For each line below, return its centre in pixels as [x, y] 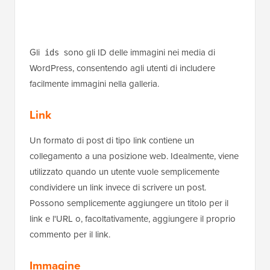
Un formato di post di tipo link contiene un [112, 140]
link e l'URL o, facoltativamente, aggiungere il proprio [133, 218]
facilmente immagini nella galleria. [94, 83]
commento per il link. [70, 234]
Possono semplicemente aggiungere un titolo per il [129, 202]
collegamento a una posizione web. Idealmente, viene [134, 155]
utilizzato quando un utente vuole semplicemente [124, 171]
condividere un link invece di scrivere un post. [118, 187]
